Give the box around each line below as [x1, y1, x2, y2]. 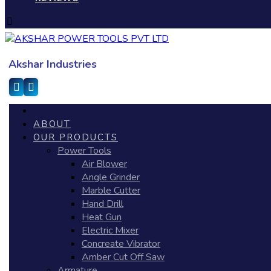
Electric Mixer [82, 224, 139, 237]
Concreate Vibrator [82, 237, 160, 250]
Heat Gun [82, 211, 122, 224]
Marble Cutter [82, 184, 140, 197]
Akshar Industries [8, 57, 97, 71]
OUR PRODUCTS [33, 131, 118, 143]
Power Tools [57, 144, 111, 157]
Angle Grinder [82, 171, 140, 184]
